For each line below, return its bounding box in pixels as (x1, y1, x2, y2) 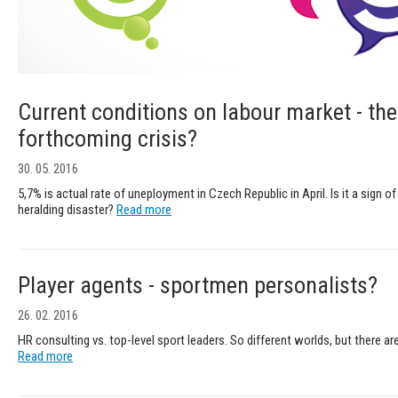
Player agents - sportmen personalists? (18, 271, 378, 298)
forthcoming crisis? (18, 124, 197, 152)
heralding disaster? (18, 201, 116, 218)
